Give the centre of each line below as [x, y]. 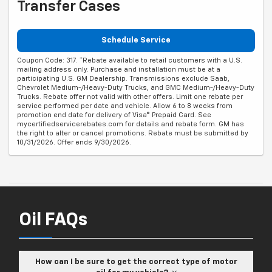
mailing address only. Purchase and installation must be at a [119, 70]
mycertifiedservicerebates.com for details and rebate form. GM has [131, 124]
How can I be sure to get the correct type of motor [136, 262]
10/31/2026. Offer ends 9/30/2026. [74, 143]
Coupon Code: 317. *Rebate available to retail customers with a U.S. [130, 61]
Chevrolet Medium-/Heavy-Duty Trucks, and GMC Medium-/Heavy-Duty [136, 88]
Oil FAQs [53, 221]
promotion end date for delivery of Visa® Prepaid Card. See [114, 115]
